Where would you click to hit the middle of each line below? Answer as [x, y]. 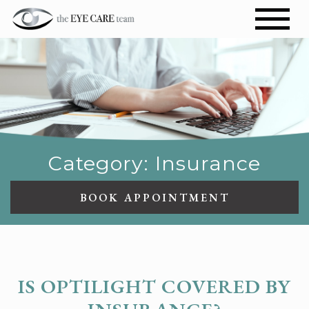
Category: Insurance [154, 163]
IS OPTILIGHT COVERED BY [154, 286]
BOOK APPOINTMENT [154, 197]
